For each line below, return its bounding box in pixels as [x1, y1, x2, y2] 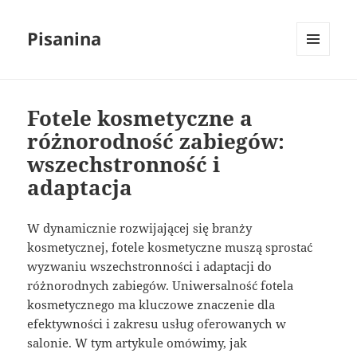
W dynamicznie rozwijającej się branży [27, 220, 253, 237]
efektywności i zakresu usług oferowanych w [27, 316, 287, 332]
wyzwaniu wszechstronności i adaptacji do [27, 258, 273, 275]
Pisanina [27, 26, 102, 51]
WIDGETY [296, 82, 342, 96]
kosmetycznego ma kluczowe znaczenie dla [27, 296, 276, 313]
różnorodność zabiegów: [27, 127, 285, 156]
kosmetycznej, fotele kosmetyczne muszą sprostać [27, 239, 313, 256]
